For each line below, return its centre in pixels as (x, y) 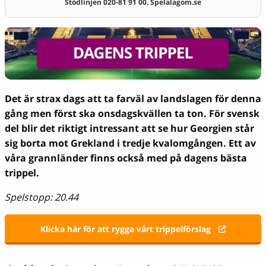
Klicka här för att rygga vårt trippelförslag (126, 229)
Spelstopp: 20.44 (42, 197)
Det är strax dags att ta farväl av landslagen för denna (133, 98)
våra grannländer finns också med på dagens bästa (126, 158)
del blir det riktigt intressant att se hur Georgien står (129, 128)
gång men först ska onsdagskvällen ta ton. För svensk (132, 113)
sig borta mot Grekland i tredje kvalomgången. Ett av (130, 143)
